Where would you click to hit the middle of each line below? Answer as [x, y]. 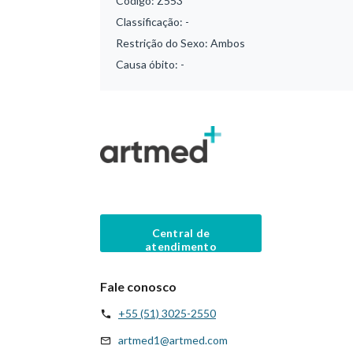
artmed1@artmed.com [173, 340]
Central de [181, 232]
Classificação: [150, 22]
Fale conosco [138, 286]
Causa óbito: [148, 64]
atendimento [181, 246]
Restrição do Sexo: [163, 43]
